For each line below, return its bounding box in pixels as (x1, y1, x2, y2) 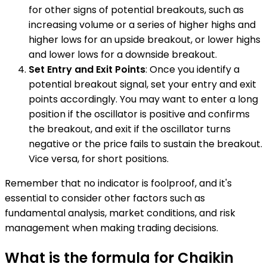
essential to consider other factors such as (5, 191, 205, 206)
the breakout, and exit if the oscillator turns (29, 122, 231, 136)
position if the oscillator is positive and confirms (29, 107, 250, 122)
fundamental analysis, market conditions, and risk (5, 206, 235, 221)
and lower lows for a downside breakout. (29, 48, 217, 62)
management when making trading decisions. (5, 221, 218, 235)
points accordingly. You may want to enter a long (29, 92, 258, 107)
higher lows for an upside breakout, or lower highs (29, 33, 260, 47)
